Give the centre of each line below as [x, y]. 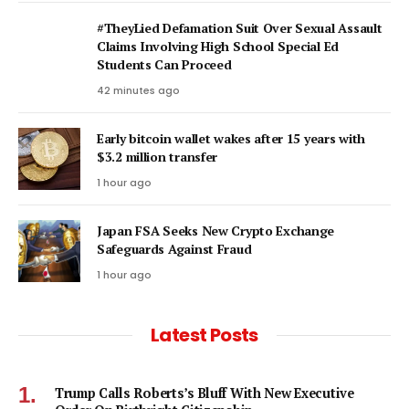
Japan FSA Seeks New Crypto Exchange [216, 231]
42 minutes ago [138, 91]
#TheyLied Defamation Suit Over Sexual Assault [240, 28]
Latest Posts [204, 336]
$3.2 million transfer [157, 157]
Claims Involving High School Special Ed [218, 47]
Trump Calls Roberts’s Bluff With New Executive [204, 393]
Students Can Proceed [164, 65]
